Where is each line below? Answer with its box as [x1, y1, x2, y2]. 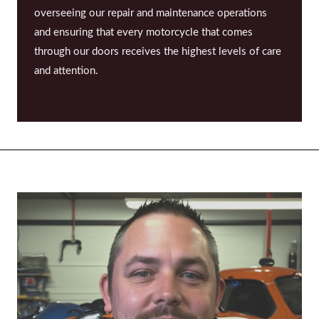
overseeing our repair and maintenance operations [34, 7, 267, 19]
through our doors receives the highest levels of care [34, 46, 281, 57]
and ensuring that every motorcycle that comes [34, 26, 253, 38]
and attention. [34, 65, 98, 76]
